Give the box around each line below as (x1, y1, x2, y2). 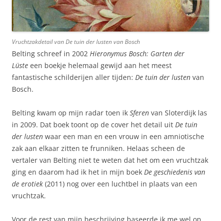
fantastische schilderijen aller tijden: (12, 73, 135, 82)
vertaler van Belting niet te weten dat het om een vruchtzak (12, 155, 208, 165)
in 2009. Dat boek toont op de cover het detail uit (12, 120, 175, 130)
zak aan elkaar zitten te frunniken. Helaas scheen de (12, 144, 185, 153)
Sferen (130, 108, 149, 118)
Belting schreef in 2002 (12, 49, 90, 59)
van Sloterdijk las (149, 108, 207, 118)
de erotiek (12, 179, 43, 189)
